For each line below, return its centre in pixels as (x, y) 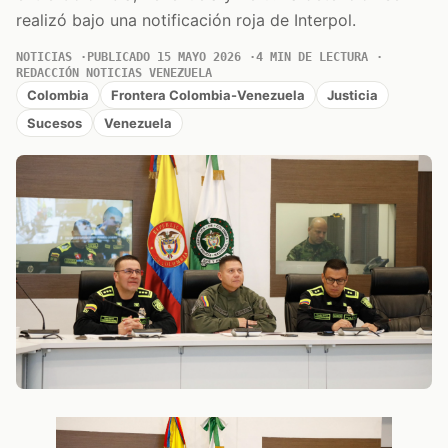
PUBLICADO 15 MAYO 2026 (164, 57)
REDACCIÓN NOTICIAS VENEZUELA (114, 73)
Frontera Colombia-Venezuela (208, 94)
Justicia (352, 94)
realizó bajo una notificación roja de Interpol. (186, 20)
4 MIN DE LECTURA (312, 57)
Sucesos (54, 122)
